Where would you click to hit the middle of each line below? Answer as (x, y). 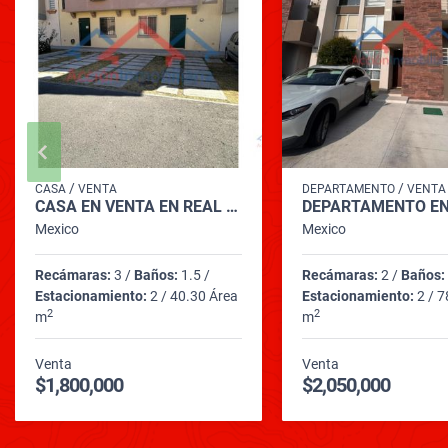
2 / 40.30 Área (192, 295)
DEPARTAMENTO (348, 188)
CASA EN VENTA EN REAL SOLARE (232, 206)
